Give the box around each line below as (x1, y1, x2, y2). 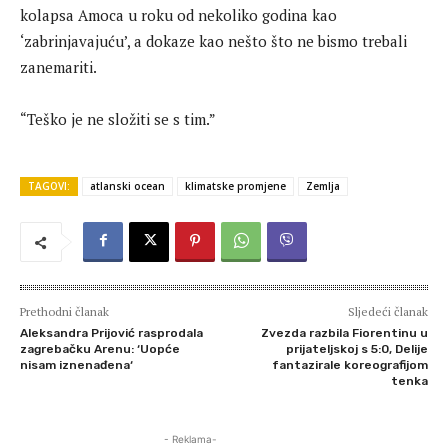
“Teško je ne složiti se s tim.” (20, 109, 216, 129)
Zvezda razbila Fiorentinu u (260, 326, 428, 340)
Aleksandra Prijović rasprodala (20, 326, 203, 340)
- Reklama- (163, 433, 217, 445)
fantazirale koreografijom (271, 358, 428, 372)
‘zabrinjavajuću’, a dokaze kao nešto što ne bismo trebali (20, 31, 407, 51)
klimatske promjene (185, 179, 286, 193)
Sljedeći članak (347, 304, 428, 319)
